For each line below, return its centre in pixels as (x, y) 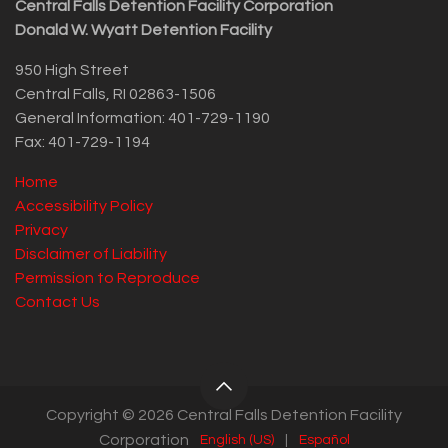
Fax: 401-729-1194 (82, 141)
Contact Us (57, 301)
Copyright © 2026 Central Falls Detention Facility (224, 414)
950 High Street (72, 69)
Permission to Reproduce (107, 277)
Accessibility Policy (84, 205)
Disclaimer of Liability (91, 253)
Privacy (41, 229)
